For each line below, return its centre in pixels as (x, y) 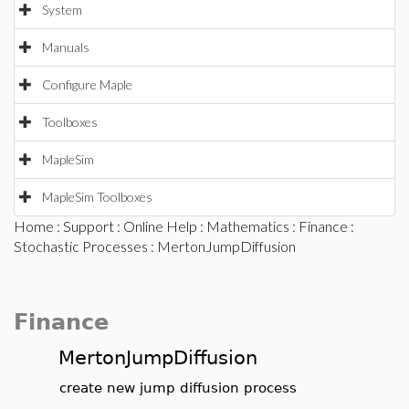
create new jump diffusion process (178, 388)
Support (89, 226)
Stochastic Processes (81, 246)
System (62, 10)
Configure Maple (87, 84)
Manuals (66, 47)
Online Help (160, 226)
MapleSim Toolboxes (97, 197)
